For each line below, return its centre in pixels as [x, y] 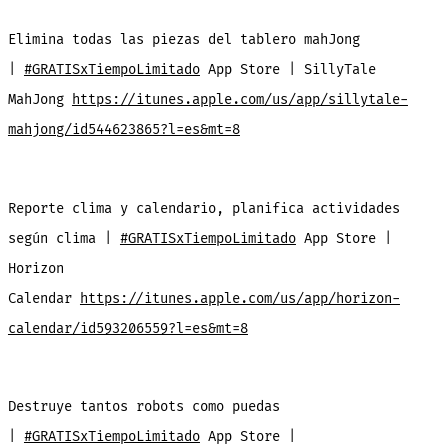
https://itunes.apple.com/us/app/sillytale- [239, 100]
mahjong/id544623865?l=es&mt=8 [123, 130]
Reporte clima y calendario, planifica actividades [203, 208]
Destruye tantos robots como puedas [143, 407]
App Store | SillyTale [287, 70]
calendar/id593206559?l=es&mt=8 [127, 328]
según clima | [63, 238]
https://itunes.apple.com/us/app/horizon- [239, 298]
